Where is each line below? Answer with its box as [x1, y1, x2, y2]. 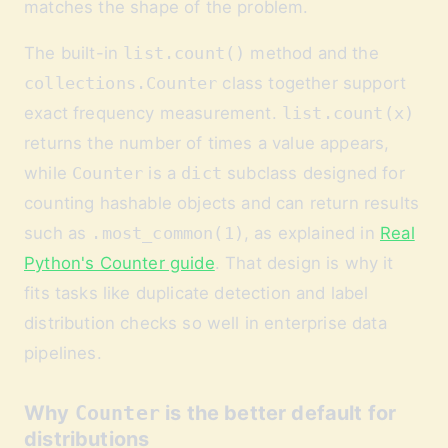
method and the [245, 43, 379, 63]
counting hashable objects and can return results [24, 193, 420, 213]
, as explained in [243, 223, 380, 243]
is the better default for [159, 401, 397, 425]
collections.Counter [24, 73, 218, 93]
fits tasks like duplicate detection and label [24, 283, 369, 303]
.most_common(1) [91, 223, 244, 243]
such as [24, 223, 92, 243]
